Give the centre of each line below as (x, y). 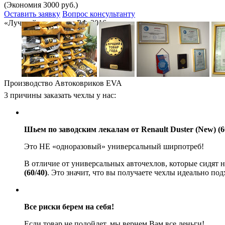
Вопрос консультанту (99, 14)
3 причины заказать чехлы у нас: (60, 95)
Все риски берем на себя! (69, 207)
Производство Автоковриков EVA (63, 83)
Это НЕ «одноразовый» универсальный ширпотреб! (114, 147)
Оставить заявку (32, 14)
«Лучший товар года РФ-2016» (57, 23)
